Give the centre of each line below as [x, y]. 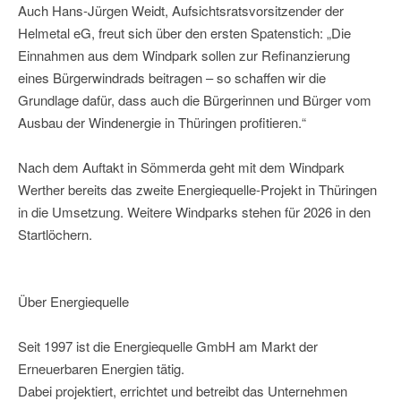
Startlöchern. [55, 235]
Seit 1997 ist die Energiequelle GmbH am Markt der [168, 346]
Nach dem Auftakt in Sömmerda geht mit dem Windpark [181, 167]
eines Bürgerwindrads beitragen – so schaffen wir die [172, 78]
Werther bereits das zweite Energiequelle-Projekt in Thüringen [197, 190]
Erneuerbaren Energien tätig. [101, 369]
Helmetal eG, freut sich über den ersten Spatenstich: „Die [184, 33]
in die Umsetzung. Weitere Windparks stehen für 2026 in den [194, 212]
